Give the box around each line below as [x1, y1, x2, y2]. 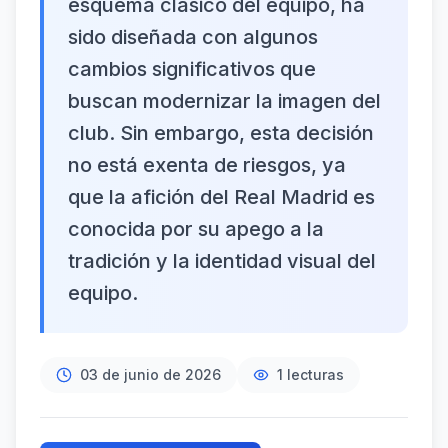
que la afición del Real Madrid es [68, 185, 375, 209]
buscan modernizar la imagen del [68, 89, 381, 113]
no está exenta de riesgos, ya [68, 153, 346, 177]
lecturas [283, 366, 344, 383]
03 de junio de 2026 [80, 366, 221, 383]
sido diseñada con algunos [68, 25, 318, 49]
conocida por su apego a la [68, 217, 324, 241]
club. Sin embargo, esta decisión [68, 121, 374, 145]
